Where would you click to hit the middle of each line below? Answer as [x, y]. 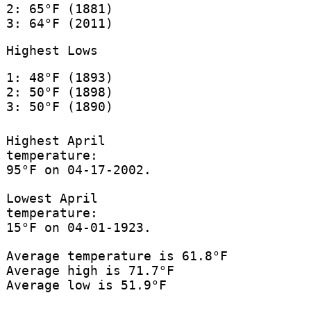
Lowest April [52, 199]
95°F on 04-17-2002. [78, 170]
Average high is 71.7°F [90, 271]
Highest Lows [52, 50]
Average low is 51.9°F [86, 285]
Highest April [56, 141]
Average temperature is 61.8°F [117, 256]
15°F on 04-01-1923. [78, 228]
